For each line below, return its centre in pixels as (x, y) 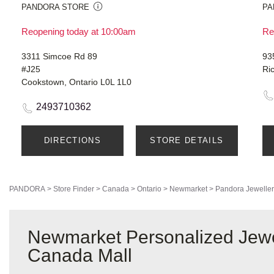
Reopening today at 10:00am (79, 32)
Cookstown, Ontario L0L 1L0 (76, 82)
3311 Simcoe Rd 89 (59, 57)
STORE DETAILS (187, 141)
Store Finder (74, 189)
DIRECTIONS (72, 141)
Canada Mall (80, 256)
